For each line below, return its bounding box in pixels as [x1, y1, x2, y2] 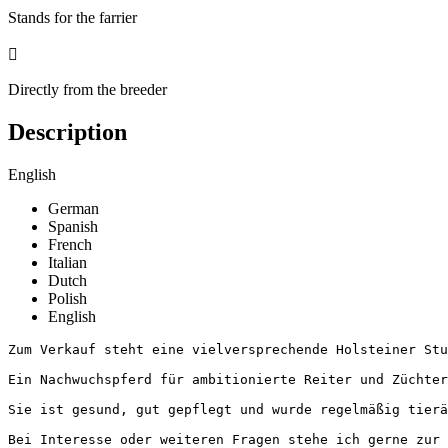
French [48, 235, 92, 253]
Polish [48, 289, 87, 307]
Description [8, 118, 127, 145]
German [48, 199, 99, 217]
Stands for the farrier [8, 8, 137, 26]
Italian [48, 253, 87, 271]
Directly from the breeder [8, 80, 167, 98]
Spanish [48, 217, 98, 235]
